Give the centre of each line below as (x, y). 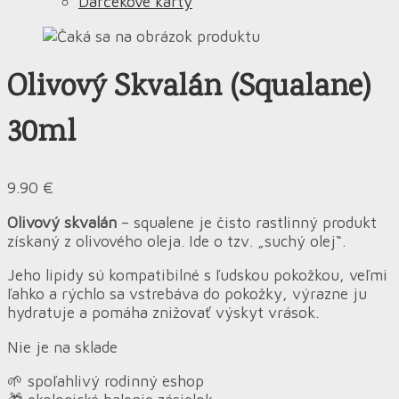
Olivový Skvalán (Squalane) (189, 89)
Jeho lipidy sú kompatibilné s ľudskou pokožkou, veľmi (197, 275)
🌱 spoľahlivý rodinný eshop (106, 381)
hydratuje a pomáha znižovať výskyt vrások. (163, 313)
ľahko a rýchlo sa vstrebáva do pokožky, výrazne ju (187, 294)
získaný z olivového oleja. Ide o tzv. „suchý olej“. (176, 240)
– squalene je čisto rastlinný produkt (247, 222)
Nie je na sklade (62, 346)
